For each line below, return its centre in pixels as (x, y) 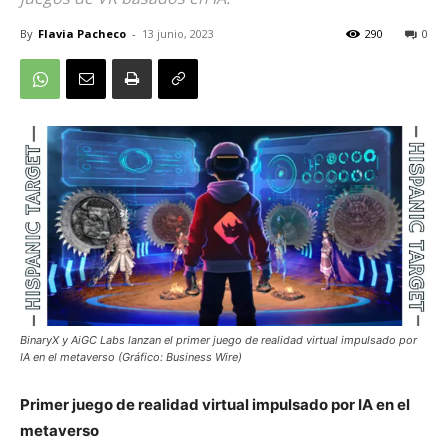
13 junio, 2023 (178, 33)
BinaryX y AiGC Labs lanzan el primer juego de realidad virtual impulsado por (218, 339)
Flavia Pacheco (82, 33)
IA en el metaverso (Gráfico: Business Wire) (131, 356)
